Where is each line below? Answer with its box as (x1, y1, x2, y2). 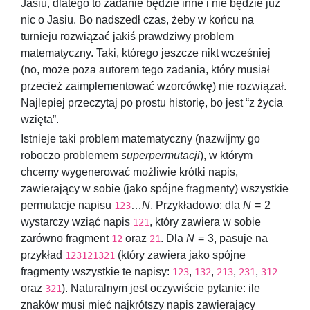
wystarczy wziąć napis (21, 215, 133, 228)
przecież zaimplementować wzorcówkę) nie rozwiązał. (21, 80, 286, 92)
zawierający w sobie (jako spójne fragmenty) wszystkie (21, 182, 289, 194)
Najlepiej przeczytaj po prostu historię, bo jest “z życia (21, 96, 283, 109)
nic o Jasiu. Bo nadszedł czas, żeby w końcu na (21, 13, 254, 26)
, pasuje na (214, 232, 268, 244)
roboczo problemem (21, 149, 121, 161)
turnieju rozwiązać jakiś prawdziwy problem (21, 30, 234, 42)
